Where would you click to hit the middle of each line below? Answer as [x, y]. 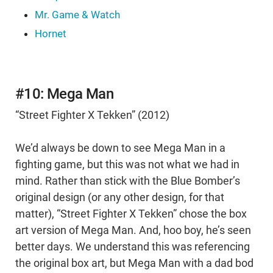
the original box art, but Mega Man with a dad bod [134, 264]
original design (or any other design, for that [120, 198]
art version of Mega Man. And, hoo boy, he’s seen [133, 231]
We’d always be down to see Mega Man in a [120, 148]
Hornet [51, 34]
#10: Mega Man [65, 94]
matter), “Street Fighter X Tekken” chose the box [131, 214]
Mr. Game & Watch [77, 15]
